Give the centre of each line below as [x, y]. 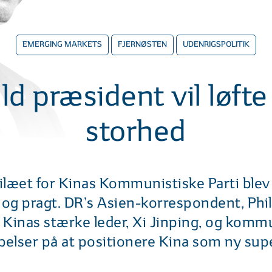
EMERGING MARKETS [62, 45]
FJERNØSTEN [142, 45]
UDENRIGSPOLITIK [216, 45]
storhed [136, 132]
